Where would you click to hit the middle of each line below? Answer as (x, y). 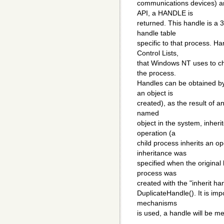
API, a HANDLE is (165, 13)
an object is (155, 93)
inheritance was (162, 153)
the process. (156, 73)
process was (157, 173)
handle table (156, 33)
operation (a (156, 133)
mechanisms (157, 203)
